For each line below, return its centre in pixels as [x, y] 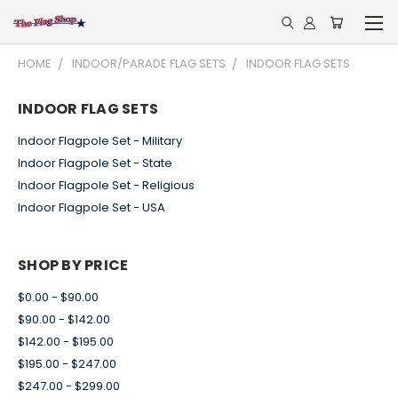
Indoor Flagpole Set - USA [92, 207]
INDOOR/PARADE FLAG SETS [149, 64]
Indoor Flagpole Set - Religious [106, 185]
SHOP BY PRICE [73, 265]
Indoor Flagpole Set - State [95, 163]
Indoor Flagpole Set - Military [100, 140]
